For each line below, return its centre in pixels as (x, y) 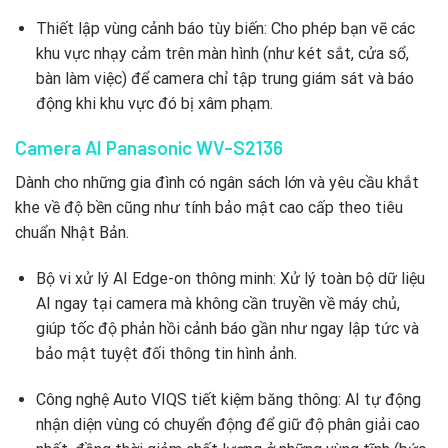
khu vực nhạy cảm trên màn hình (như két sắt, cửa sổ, (222, 53)
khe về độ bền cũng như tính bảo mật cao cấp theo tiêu (209, 208)
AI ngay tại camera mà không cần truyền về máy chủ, (217, 303)
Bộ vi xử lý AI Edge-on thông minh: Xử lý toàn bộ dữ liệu (230, 278)
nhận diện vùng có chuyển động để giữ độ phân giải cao (227, 424)
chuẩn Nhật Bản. (72, 233)
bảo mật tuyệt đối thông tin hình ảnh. (166, 353)
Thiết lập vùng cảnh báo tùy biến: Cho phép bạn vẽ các (225, 28)
